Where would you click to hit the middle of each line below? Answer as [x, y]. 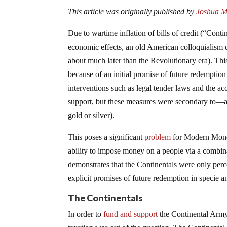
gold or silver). [91, 116]
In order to [86, 214]
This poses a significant [106, 137]
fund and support [131, 214]
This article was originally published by [131, 12]
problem [158, 137]
